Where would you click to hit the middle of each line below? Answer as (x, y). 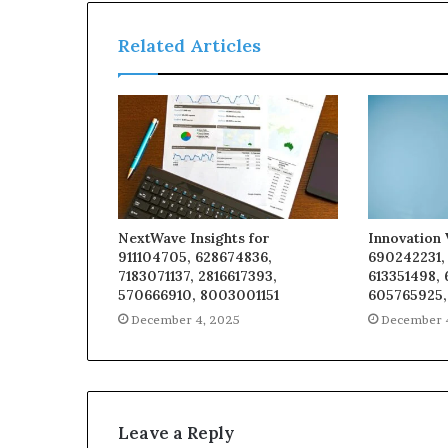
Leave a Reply (176, 432)
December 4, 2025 (185, 319)
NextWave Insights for (194, 237)
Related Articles (189, 45)
